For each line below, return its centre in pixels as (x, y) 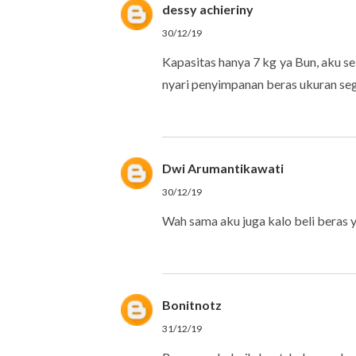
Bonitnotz (192, 305)
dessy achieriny (208, 9)
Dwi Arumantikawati (223, 168)
